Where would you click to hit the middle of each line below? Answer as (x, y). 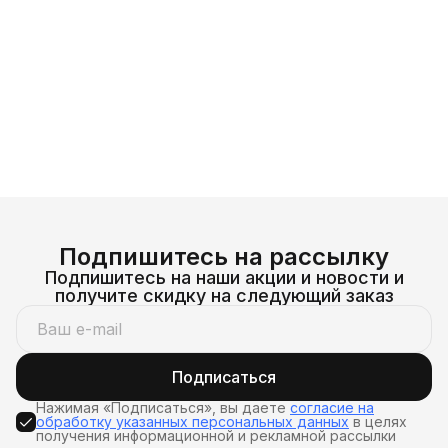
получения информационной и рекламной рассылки (216, 436)
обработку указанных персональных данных (192, 422)
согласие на (332, 408)
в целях (378, 422)
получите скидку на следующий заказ (224, 296)
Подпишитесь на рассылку (224, 257)
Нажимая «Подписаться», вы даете (163, 408)
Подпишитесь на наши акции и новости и (224, 278)
